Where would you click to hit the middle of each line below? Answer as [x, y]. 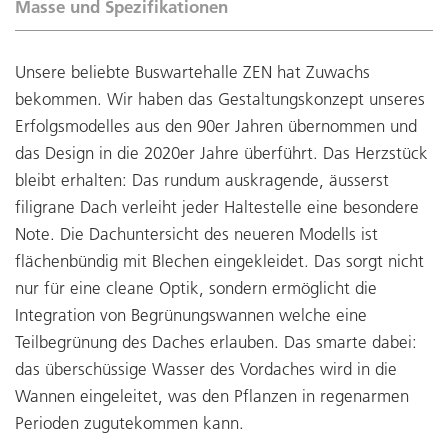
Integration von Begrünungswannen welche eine [191, 315]
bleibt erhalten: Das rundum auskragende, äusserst [202, 180]
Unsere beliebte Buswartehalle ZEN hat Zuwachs [192, 72]
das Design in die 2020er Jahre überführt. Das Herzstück [221, 153]
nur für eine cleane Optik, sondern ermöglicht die [196, 288]
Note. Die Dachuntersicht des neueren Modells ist [196, 234]
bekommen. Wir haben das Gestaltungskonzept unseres [220, 99]
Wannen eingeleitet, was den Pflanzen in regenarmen [212, 396]
